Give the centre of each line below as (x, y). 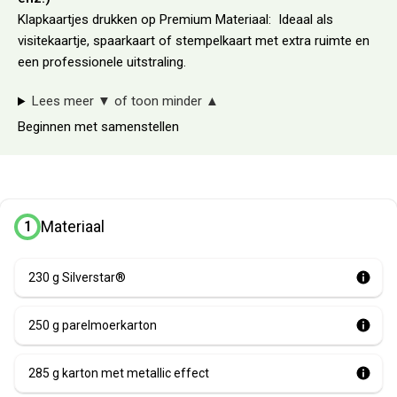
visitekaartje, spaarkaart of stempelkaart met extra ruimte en (194, 41)
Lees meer (64, 101)
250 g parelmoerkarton (93, 326)
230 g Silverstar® (77, 278)
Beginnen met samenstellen (98, 127)
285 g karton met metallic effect (119, 374)
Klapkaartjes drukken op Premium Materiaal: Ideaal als (175, 20)
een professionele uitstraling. (102, 62)
